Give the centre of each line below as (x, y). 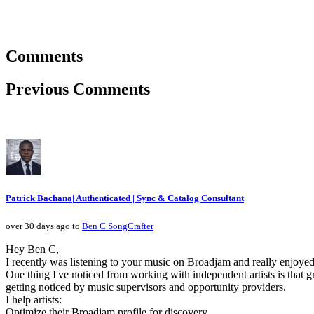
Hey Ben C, (32, 250)
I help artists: (34, 300)
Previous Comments (78, 89)
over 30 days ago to (44, 226)
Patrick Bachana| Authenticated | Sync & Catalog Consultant (125, 198)
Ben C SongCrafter (118, 226)
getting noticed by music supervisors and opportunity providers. (146, 287)
